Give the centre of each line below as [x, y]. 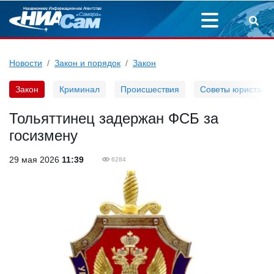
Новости [26, 63]
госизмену [43, 135]
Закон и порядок [87, 63]
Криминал [80, 89]
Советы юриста [231, 89]
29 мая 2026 [35, 160]
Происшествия [150, 89]
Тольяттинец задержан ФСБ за [114, 118]
